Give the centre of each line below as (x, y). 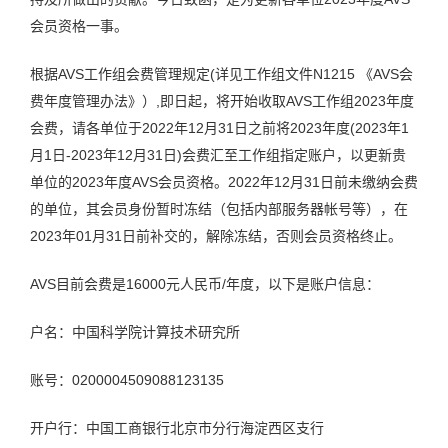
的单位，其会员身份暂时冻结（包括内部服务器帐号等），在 (219, 209)
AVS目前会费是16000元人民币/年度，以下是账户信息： (205, 284)
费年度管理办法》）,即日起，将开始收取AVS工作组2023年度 (222, 101)
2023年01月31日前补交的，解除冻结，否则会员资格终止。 (216, 236)
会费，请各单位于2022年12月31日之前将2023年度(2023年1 (219, 128)
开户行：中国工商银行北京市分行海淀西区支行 (177, 428)
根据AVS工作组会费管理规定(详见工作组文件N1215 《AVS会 (221, 74)
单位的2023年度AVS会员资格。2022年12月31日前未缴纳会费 (224, 182)
